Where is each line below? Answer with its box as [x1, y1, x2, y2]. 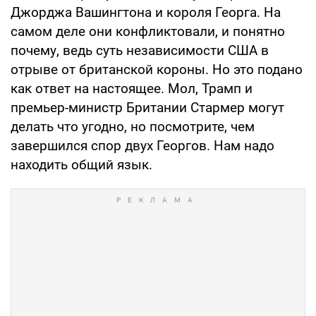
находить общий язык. [11, 156, 152, 173]
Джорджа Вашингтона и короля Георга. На [11, 4, 281, 20]
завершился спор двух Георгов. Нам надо [11, 137, 274, 154]
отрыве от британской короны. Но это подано [11, 61, 303, 78]
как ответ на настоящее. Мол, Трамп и [11, 80, 253, 97]
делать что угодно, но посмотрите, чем [11, 118, 255, 135]
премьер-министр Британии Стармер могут [11, 99, 284, 116]
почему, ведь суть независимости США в [11, 42, 269, 59]
